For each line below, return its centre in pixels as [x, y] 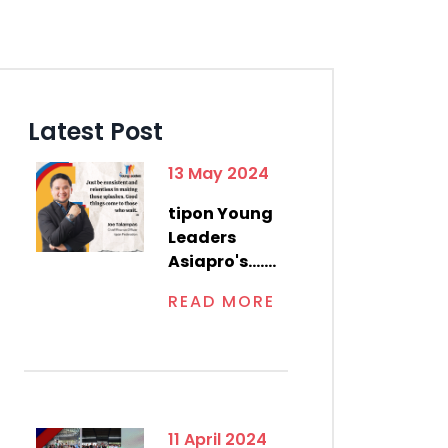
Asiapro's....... [222, 261]
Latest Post [95, 131]
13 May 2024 [218, 173]
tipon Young [220, 213]
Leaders [202, 237]
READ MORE [221, 301]
